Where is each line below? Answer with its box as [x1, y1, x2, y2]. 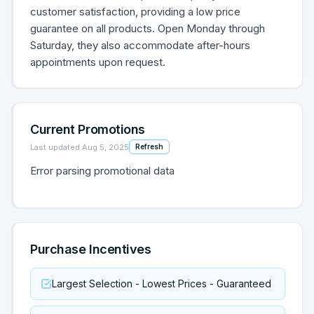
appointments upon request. [30, 55, 165, 69]
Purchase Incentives [30, 242, 151, 257]
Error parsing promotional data [30, 164, 175, 177]
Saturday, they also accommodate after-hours [30, 39, 250, 52]
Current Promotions [30, 122, 145, 137]
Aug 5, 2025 [82, 142, 129, 152]
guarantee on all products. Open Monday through [30, 22, 265, 35]
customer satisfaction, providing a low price [30, 5, 240, 18]
